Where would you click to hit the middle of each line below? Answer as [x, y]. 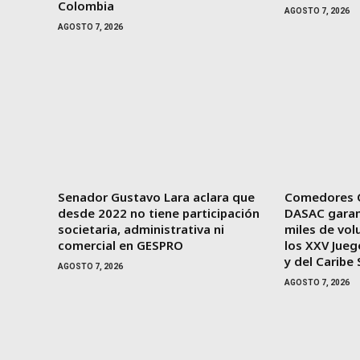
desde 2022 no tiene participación [159, 213]
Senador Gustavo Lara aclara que [156, 196]
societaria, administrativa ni [141, 229]
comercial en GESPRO [121, 245]
